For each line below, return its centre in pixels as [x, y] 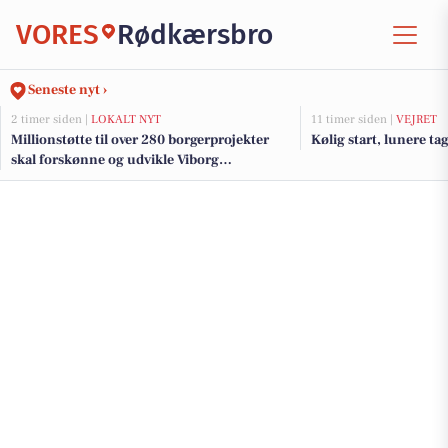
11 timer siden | [353, 119]
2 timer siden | [51, 119]
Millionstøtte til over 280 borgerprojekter [140, 140]
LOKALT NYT [126, 119]
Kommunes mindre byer [88, 180]
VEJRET [416, 119]
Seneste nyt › [67, 90]
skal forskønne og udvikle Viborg [115, 160]
